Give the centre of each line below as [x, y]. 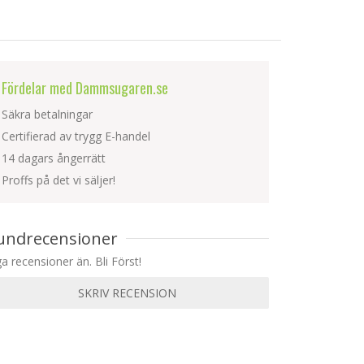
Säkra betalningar [48, 114]
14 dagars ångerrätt [54, 158]
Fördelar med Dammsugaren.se [85, 88]
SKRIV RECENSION [128, 293]
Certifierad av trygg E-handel [76, 136]
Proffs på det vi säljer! [59, 180]
